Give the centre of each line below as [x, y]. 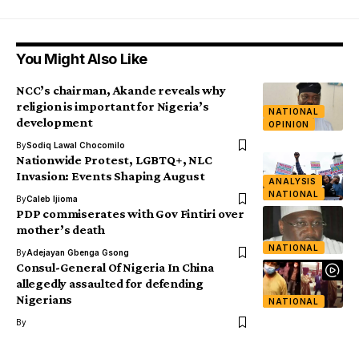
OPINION [289, 124]
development [54, 122]
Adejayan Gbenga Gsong [78, 252]
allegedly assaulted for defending [110, 283]
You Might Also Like [82, 59]
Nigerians [45, 299]
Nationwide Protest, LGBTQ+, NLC [114, 160]
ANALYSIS [293, 181]
